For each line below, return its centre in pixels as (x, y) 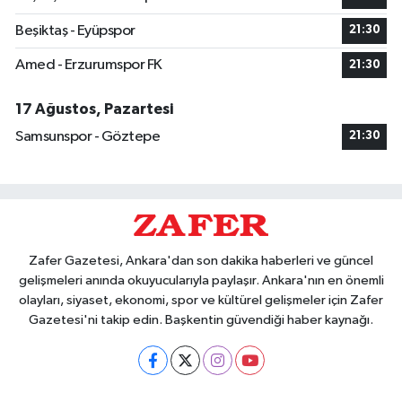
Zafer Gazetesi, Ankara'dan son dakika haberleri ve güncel (201, 261)
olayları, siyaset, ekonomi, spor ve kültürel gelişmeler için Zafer (201, 301)
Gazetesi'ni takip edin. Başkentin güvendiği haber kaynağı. (201, 320)
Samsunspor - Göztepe (87, 136)
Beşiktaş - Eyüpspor (75, 31)
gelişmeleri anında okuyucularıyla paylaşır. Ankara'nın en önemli (201, 281)
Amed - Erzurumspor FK (89, 66)
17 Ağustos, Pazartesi (94, 109)
